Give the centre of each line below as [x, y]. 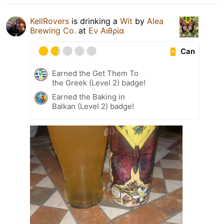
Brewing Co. [53, 31]
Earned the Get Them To [95, 73]
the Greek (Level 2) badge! [99, 83]
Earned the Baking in [88, 97]
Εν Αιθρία [106, 31]
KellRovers [49, 21]
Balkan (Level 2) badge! [93, 106]
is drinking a [94, 21]
